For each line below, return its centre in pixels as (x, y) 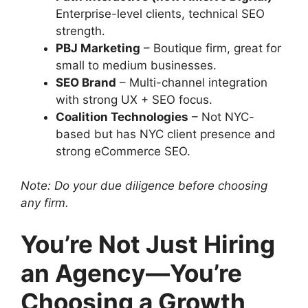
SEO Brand (86, 82)
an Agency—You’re (131, 273)
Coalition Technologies (122, 117)
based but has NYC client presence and (166, 134)
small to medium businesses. (136, 65)
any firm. (45, 203)
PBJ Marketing (98, 48)
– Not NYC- (221, 117)
